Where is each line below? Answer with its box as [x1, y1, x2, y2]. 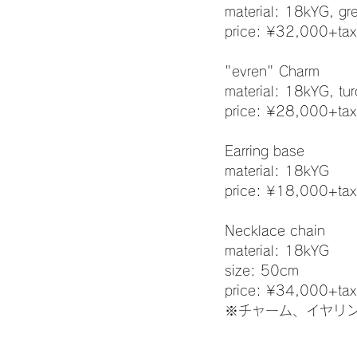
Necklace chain [225, 223, 325, 237]
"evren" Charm [225, 64, 320, 78]
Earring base [225, 143, 304, 158]
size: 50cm [225, 263, 299, 277]
